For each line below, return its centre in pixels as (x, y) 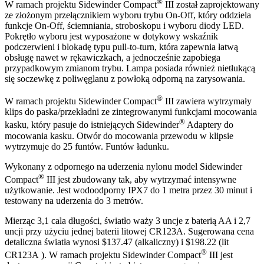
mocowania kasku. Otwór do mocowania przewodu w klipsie (119, 136)
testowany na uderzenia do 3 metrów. (74, 201)
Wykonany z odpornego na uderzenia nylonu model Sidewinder (123, 166)
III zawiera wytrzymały (207, 101)
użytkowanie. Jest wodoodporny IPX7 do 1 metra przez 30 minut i (128, 190)
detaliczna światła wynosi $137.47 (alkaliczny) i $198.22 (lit (117, 242)
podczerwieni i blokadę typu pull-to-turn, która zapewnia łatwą (121, 47)
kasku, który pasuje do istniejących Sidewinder (92, 125)
